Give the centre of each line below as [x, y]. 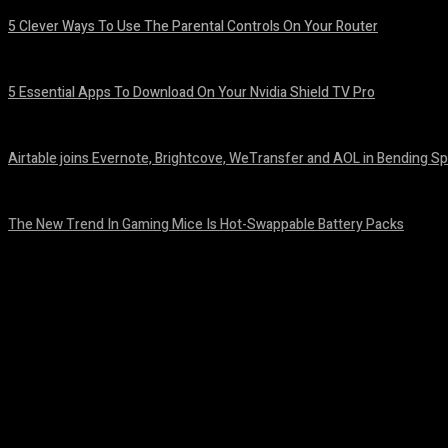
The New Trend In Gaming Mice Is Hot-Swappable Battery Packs [206, 224]
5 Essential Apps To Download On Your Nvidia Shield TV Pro [191, 92]
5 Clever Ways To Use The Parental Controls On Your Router [193, 26]
